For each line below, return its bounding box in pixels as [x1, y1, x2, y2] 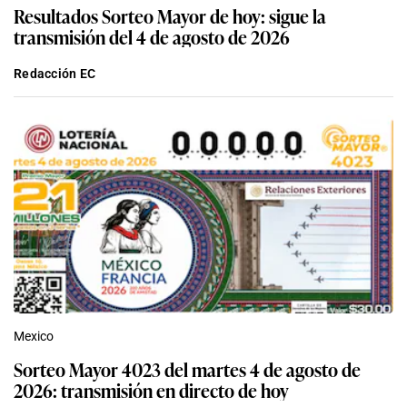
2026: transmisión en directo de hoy [14, 375, 289, 403]
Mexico [14, 328, 54, 343]
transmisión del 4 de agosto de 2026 [14, 22, 290, 50]
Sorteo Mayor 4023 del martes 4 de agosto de [14, 354, 361, 382]
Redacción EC [14, 65, 96, 81]
